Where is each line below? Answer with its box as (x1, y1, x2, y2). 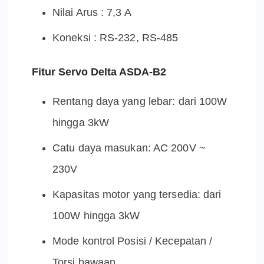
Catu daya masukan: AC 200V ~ (52, 142, 206, 154)
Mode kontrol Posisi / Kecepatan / (52, 235, 213, 247)
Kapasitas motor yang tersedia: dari (52, 189, 222, 201)
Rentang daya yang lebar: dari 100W (52, 95, 227, 108)
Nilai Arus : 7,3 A (52, 6, 131, 19)
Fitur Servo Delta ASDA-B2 (32, 66, 166, 78)
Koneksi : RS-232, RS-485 (52, 32, 179, 44)
